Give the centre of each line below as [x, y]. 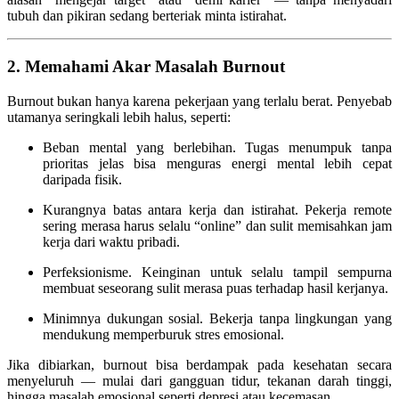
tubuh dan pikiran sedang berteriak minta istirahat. [147, 16]
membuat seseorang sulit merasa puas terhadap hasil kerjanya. [216, 288]
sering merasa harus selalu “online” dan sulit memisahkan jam [217, 225]
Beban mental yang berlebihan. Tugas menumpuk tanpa [217, 147]
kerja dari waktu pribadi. [111, 241]
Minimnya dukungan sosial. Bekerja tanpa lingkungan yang [217, 318]
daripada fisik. [82, 179]
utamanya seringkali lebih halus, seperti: [119, 117]
